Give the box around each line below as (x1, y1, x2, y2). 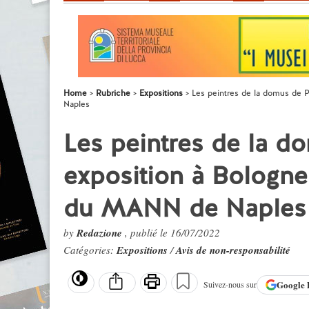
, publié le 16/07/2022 (125, 226, 220, 239)
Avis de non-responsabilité (176, 243, 290, 257)
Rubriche (96, 88, 130, 99)
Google (277, 278, 307, 292)
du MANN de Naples (63, 192, 306, 224)
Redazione (77, 226, 125, 240)
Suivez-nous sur (203, 279, 257, 290)
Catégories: (63, 243, 117, 257)
